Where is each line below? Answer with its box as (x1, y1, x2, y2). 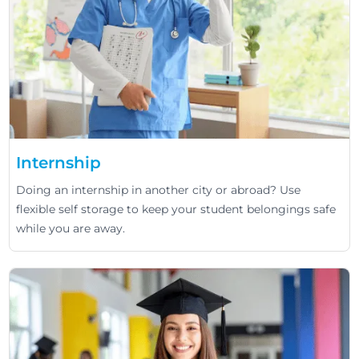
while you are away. (16, 221, 126, 236)
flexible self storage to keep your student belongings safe (16, 202, 337, 217)
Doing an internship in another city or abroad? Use (16, 183, 301, 198)
